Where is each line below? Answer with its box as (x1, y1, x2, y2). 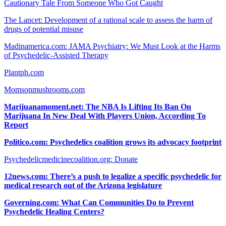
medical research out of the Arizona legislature (4, 181, 162, 190)
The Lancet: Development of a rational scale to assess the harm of (4, 15, 212, 24)
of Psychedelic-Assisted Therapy (4, 50, 108, 60)
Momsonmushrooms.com (4, 85, 85, 94)
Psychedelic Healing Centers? (4, 207, 104, 216)
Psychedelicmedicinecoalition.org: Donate (4, 154, 138, 163)
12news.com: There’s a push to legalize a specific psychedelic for (4, 172, 221, 181)
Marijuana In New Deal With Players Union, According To (4, 111, 206, 120)
